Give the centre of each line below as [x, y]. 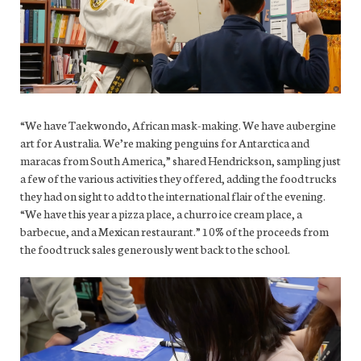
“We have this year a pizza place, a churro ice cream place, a [161, 213]
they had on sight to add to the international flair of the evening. [173, 195]
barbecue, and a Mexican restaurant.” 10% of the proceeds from [174, 231]
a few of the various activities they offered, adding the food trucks [178, 178]
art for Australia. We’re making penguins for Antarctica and [165, 142]
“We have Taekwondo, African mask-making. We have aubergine [178, 124]
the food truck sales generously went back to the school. [155, 249]
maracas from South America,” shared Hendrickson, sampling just [180, 160]
